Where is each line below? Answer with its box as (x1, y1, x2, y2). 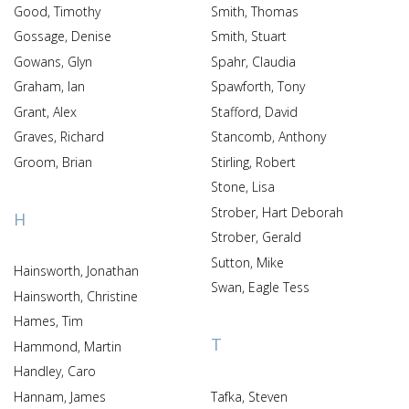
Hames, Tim (62, 312, 83, 330)
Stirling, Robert (256, 152, 296, 171)
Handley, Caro (68, 362, 96, 380)
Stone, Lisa (252, 178, 275, 195)
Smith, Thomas (251, 2, 299, 20)
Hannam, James (70, 387, 106, 405)
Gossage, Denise (71, 27, 111, 45)
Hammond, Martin (84, 337, 121, 355)
